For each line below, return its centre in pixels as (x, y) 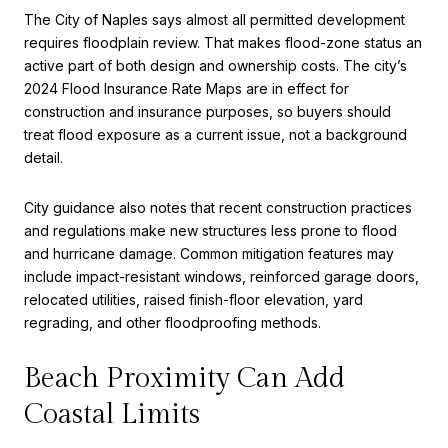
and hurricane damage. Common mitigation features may (209, 254)
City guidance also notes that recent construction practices (218, 208)
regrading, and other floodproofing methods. (172, 323)
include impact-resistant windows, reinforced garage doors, (221, 277)
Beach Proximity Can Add (184, 378)
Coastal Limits (112, 414)
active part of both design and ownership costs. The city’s (215, 66)
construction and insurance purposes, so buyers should (207, 112)
